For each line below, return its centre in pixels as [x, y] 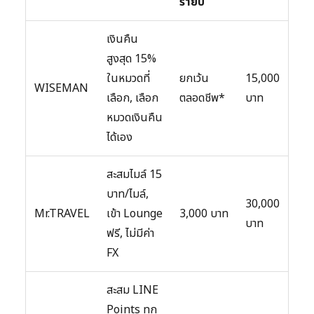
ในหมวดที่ [128, 79]
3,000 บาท [204, 214]
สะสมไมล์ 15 [134, 175]
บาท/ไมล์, [128, 194]
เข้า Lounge [135, 214]
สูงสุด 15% [131, 59]
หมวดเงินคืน [135, 118]
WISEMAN [61, 89]
